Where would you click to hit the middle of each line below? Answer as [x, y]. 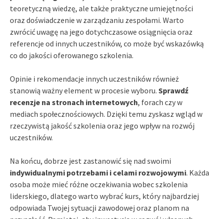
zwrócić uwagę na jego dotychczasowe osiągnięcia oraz [101, 32]
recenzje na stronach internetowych [74, 102]
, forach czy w [160, 102]
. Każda [198, 172]
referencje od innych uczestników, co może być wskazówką [107, 43]
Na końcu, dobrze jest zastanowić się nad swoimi [90, 161]
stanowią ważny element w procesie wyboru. [84, 90]
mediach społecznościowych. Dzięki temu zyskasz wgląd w [106, 114]
